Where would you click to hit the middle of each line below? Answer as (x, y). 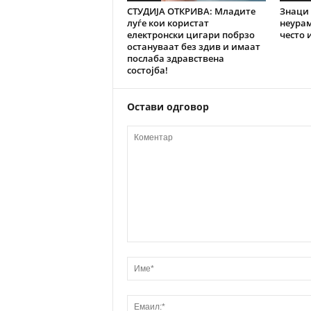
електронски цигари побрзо (191, 35)
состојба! (147, 70)
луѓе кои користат (168, 23)
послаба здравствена (175, 58)
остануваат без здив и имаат (193, 47)
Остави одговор (168, 107)
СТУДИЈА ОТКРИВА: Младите (191, 11)
